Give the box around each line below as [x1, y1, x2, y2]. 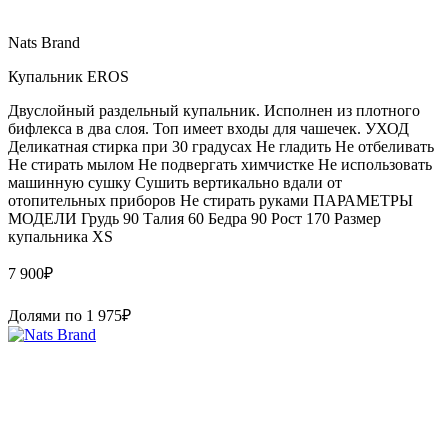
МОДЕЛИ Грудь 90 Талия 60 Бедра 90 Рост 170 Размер [8, 209, 381, 227]
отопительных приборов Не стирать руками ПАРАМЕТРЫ [8, 191, 413, 209]
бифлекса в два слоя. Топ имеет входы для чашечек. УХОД [8, 119, 409, 137]
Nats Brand [8, 33, 80, 51]
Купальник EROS [8, 67, 129, 85]
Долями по [8, 306, 86, 324]
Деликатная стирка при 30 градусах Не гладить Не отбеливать [8, 137, 434, 155]
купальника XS [8, 227, 113, 245]
